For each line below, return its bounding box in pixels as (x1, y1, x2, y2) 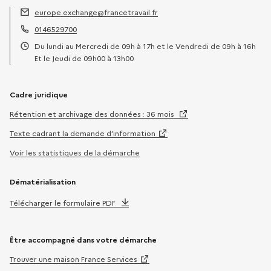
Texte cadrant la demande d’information (10, 128, 155, 138)
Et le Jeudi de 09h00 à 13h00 (34, 53, 134, 63)
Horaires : (19, 53, 54, 62)
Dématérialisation (10, 177, 76, 186)
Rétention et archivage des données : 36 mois (10, 109, 176, 119)
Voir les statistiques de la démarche (10, 148, 140, 157)
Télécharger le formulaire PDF (10, 198, 116, 207)
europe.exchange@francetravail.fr (34, 7, 158, 17)
